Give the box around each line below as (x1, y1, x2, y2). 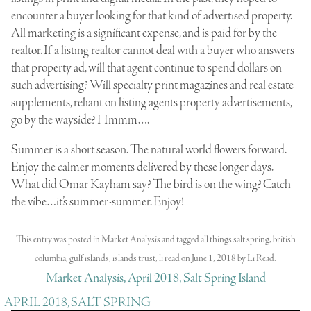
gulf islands (69, 251, 109, 265)
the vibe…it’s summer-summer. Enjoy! (11, 194, 184, 211)
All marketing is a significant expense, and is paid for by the (11, 25, 277, 42)
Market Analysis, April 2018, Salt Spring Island (45, 269, 266, 287)
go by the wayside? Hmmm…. (11, 112, 149, 129)
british (272, 233, 296, 246)
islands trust (112, 251, 155, 265)
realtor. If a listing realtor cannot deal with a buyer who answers (11, 42, 294, 60)
